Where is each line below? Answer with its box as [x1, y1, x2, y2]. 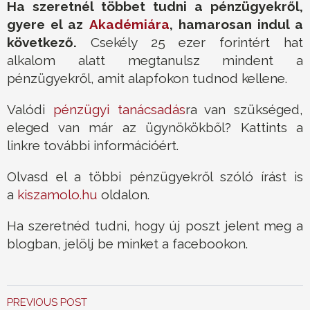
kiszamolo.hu [17, 187, 98, 203]
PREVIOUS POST [7, 295, 87, 309]
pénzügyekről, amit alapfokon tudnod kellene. [7, 71, 287, 86]
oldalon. [98, 187, 149, 203]
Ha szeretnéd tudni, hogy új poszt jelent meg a [7, 218, 303, 234]
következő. [7, 35, 77, 51]
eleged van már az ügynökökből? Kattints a [7, 120, 303, 136]
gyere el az [7, 17, 89, 33]
